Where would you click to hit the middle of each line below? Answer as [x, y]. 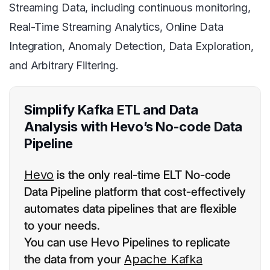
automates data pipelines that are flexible [130, 209]
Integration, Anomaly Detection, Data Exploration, [131, 46]
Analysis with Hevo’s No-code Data [133, 127]
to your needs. [62, 226]
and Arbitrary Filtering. [64, 66]
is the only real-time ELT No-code [143, 175]
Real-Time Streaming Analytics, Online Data [116, 27]
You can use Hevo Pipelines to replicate [127, 243]
